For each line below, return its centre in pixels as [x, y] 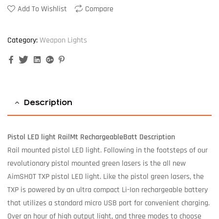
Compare [99, 9]
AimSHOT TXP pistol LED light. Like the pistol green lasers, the [106, 176]
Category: [22, 40]
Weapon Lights [63, 40]
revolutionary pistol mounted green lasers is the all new [97, 163]
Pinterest [79, 59]
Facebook [30, 59]
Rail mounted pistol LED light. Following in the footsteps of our [108, 150]
